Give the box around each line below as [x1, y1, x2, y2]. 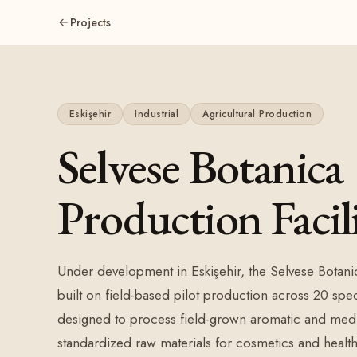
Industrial [135, 107, 179, 121]
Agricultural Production [202, 107, 312, 121]
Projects [70, 14, 111, 30]
